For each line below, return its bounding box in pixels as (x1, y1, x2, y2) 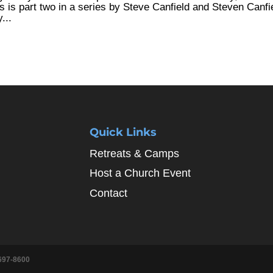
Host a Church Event (90, 167, 191, 179)
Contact (90, 186, 128, 199)
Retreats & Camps (90, 147, 180, 160)
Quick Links (90, 125, 157, 139)
